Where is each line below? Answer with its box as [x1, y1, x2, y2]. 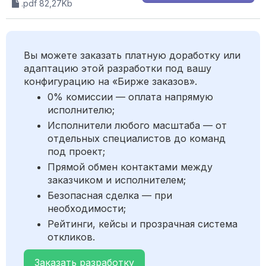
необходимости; [47, 202, 126, 215]
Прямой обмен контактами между [47, 161, 213, 173]
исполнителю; [47, 104, 115, 116]
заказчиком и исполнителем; [47, 174, 186, 186]
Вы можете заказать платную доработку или [24, 49, 240, 62]
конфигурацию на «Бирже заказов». [24, 75, 197, 88]
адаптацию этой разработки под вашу [24, 62, 211, 75]
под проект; [47, 145, 105, 158]
